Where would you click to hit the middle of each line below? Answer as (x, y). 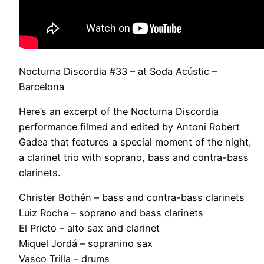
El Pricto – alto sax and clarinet (89, 228)
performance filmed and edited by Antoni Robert (129, 126)
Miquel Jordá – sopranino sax (86, 244)
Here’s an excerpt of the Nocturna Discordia (119, 111)
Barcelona (42, 86)
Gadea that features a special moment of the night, (135, 142)
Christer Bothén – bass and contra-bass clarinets (132, 198)
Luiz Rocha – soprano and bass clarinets (111, 213)
